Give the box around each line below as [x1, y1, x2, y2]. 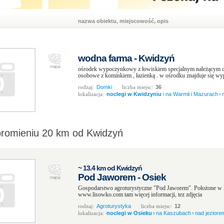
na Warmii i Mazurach [165, 91, 218, 97]
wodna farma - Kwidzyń [78, 53, 174, 63]
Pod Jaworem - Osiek [78, 172, 166, 182]
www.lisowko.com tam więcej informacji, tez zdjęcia [78, 191, 202, 198]
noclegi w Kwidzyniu [106, 91, 161, 97]
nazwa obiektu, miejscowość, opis [78, 18, 168, 24]
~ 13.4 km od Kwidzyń [78, 164, 142, 172]
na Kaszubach [156, 210, 191, 216]
